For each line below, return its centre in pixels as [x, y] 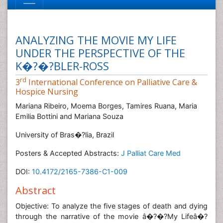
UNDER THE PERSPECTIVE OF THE [100, 53]
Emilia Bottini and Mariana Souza [69, 116]
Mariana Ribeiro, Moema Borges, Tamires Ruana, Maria [106, 106]
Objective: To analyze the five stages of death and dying [111, 206]
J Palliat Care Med [151, 153]
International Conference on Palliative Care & [112, 82]
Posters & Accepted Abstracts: [68, 153]
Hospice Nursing [47, 92]
